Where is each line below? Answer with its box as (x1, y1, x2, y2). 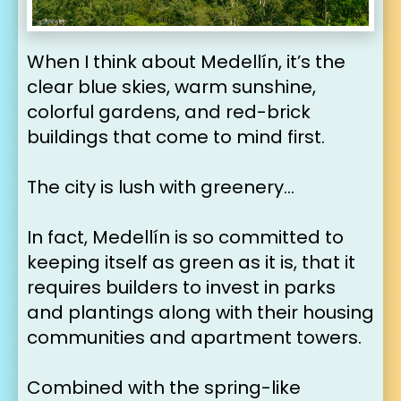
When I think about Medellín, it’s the (27, 48, 346, 74)
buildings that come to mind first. (27, 124, 325, 149)
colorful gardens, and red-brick (27, 98, 311, 124)
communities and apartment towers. (27, 324, 362, 350)
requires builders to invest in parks (27, 274, 336, 300)
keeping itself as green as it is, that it (27, 249, 355, 275)
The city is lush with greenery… (27, 174, 294, 200)
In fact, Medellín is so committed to (27, 224, 344, 250)
